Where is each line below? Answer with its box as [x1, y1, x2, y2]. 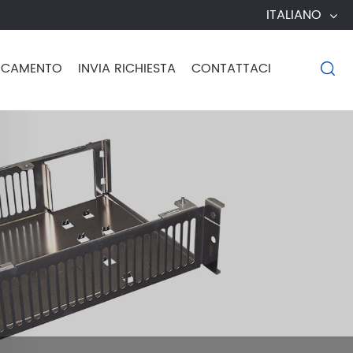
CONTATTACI [191, 58, 271, 79]
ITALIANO [266, 4, 321, 25]
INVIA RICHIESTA [78, 58, 176, 79]
